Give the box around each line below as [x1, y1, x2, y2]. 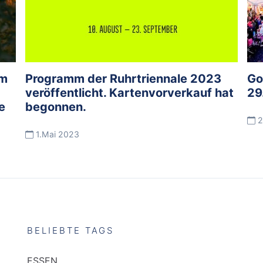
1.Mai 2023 [33, 129, 80, 139]
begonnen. [25, 99, 87, 114]
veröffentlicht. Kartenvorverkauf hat [25, 85, 234, 100]
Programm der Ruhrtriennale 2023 [25, 71, 222, 86]
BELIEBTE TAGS [27, 225, 114, 236]
